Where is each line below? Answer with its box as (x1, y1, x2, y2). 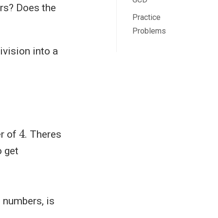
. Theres (25, 128, 62, 140)
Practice (132, 12, 161, 22)
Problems (132, 26, 166, 36)
